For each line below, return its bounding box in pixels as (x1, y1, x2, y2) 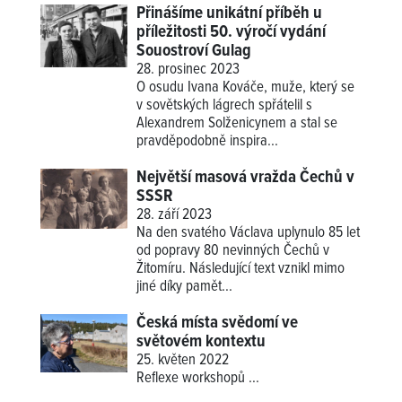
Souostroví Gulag (136, 39, 252, 62)
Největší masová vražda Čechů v (136, 166, 355, 188)
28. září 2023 (136, 205, 213, 225)
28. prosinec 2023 (136, 59, 240, 80)
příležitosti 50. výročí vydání (136, 21, 327, 43)
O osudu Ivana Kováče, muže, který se (136, 77, 355, 98)
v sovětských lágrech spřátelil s (136, 95, 313, 116)
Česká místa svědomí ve (136, 311, 299, 334)
